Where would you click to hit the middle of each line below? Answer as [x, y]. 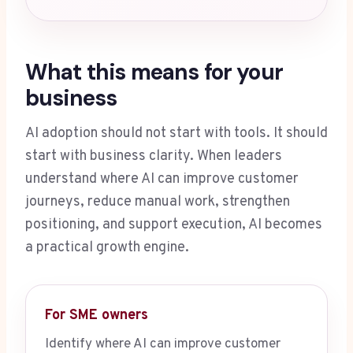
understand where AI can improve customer [162, 180]
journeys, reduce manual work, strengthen [158, 203]
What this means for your [154, 72]
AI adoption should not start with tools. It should [176, 134]
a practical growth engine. [107, 248]
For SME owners [97, 316]
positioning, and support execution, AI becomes [174, 225]
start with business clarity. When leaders [154, 157]
